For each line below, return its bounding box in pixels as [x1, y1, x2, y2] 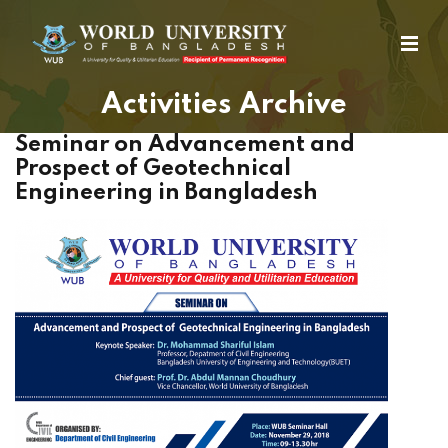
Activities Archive [101, 91, 347, 120]
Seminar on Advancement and [15, 134, 355, 156]
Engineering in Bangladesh [15, 182, 318, 204]
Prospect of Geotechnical [15, 158, 291, 180]
